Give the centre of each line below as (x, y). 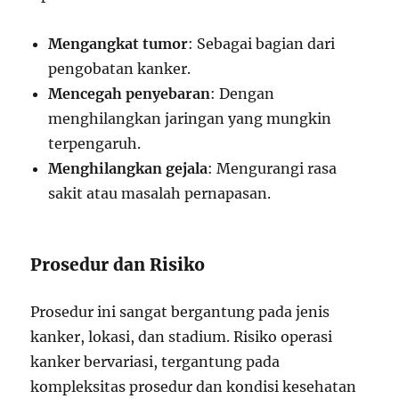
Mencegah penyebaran (130, 94)
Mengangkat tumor (118, 44)
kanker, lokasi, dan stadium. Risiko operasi (182, 337)
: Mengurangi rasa (273, 168)
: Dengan (243, 94)
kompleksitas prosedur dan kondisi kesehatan (194, 387)
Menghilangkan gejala (128, 168)
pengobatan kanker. (120, 69)
